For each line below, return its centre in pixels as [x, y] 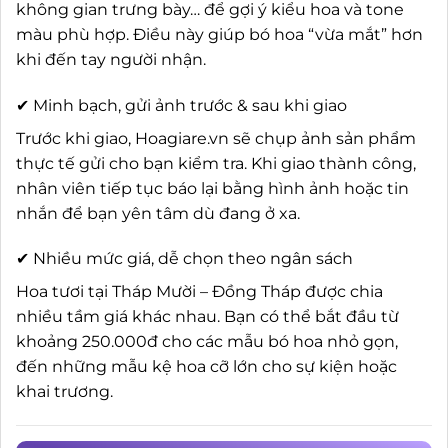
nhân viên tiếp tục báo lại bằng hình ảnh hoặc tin [212, 188]
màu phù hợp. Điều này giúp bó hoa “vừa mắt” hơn [219, 34]
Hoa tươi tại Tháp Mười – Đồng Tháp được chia [199, 292]
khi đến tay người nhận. [111, 59]
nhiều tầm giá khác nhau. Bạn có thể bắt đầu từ [207, 317]
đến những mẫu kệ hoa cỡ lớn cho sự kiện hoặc [206, 367]
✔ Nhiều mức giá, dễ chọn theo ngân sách [184, 259]
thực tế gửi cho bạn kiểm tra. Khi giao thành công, [216, 163]
